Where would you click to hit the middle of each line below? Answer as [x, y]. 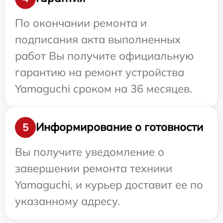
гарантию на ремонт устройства [100, 72]
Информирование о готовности [119, 127]
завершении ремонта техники [94, 168]
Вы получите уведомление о [90, 152]
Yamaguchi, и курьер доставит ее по [109, 184]
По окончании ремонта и [81, 23]
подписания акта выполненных [98, 39]
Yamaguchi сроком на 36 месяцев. [104, 88]
